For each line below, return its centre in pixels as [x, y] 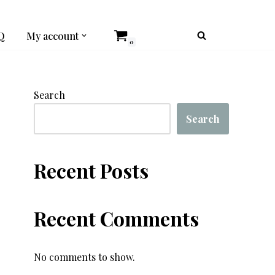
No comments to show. [84, 257]
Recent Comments [116, 218]
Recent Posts [91, 170]
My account [52, 36]
